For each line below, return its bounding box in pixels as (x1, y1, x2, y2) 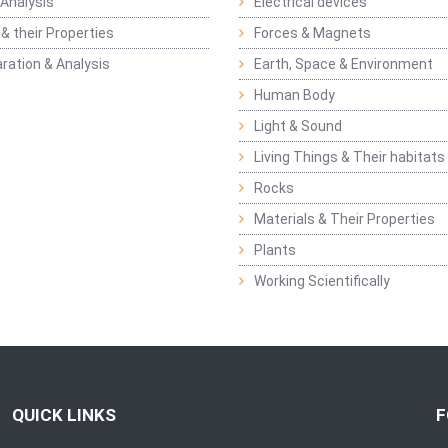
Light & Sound (254, 118, 342, 135)
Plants (254, 242, 296, 259)
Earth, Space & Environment (254, 56, 433, 73)
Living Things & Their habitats (254, 149, 445, 166)
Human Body (254, 87, 335, 104)
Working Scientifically (254, 273, 390, 290)
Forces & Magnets (254, 25, 371, 42)
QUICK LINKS (12, 405, 117, 426)
